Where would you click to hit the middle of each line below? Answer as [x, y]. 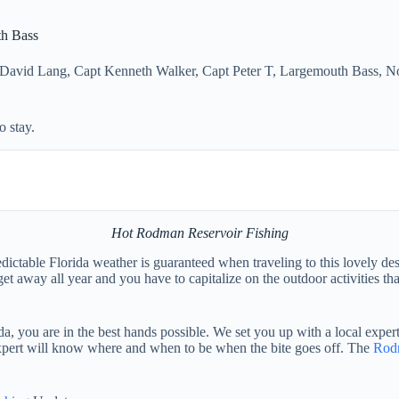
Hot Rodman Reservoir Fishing [199, 232]
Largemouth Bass [329, 70]
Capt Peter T [237, 70]
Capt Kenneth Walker [134, 70]
